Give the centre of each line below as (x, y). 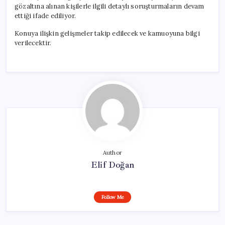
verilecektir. (33, 43)
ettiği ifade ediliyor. (45, 16)
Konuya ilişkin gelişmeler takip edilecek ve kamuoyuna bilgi (107, 33)
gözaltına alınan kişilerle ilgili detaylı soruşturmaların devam (109, 6)
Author (113, 152)
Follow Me (113, 197)
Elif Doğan (113, 164)
